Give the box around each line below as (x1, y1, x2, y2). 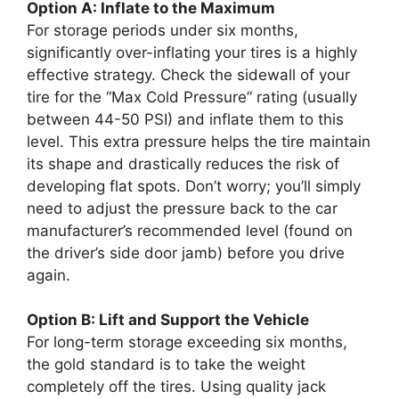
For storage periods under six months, (27, 20, 298, 39)
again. (27, 265, 70, 284)
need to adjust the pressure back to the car (27, 199, 338, 217)
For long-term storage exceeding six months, (27, 333, 347, 351)
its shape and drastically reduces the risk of (27, 154, 339, 173)
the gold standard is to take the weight (27, 355, 305, 373)
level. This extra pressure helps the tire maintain (27, 132, 370, 151)
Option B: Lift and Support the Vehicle (27, 311, 309, 329)
